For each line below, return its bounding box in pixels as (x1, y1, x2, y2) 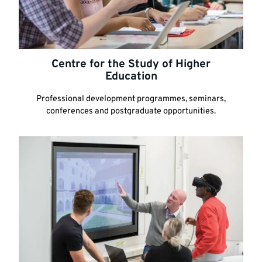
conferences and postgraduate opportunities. (46, 105, 216, 117)
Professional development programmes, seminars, (36, 93, 226, 105)
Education (105, 69, 157, 84)
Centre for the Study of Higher (51, 57, 211, 71)
